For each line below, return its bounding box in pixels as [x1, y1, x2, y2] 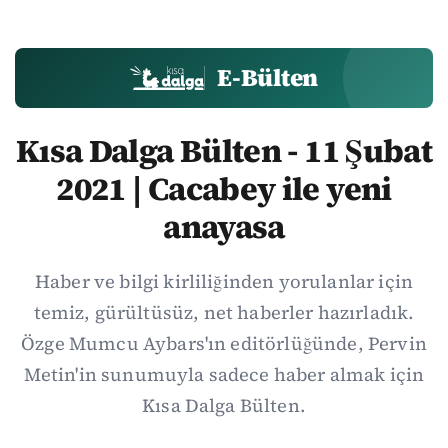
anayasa [163, 205, 285, 249]
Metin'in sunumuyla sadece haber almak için [23, 362, 425, 387]
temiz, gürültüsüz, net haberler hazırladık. [33, 300, 415, 325]
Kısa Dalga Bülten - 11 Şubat [15, 129, 433, 173]
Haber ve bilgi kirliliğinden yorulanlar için [34, 269, 414, 294]
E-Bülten [217, 61, 319, 94]
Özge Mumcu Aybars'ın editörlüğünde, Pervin [21, 331, 427, 356]
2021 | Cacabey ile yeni [56, 167, 392, 211]
